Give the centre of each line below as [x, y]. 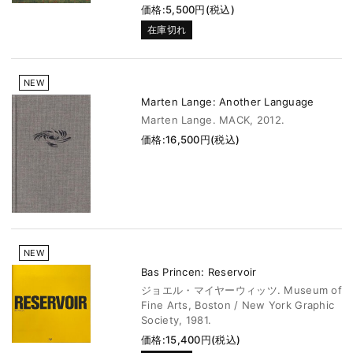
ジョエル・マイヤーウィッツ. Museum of [242, 290]
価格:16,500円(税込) [191, 140]
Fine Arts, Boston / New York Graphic [238, 305]
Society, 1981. [176, 320]
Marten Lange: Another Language [228, 102]
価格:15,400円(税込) [191, 340]
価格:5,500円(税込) [188, 10]
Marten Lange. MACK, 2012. [213, 120]
